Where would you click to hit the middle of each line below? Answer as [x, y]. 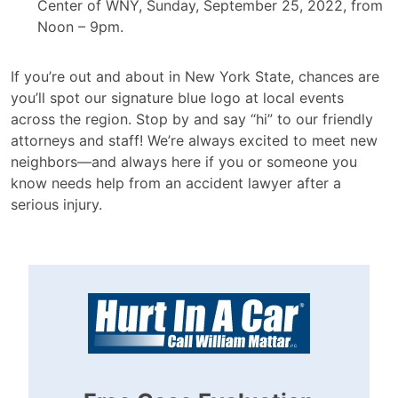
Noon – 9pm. [80, 27]
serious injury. [56, 204]
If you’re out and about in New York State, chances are [195, 76]
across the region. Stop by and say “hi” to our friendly [192, 119]
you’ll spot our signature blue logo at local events [177, 98]
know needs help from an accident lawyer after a [176, 183]
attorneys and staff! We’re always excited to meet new [194, 140]
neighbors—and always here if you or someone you [184, 162]
